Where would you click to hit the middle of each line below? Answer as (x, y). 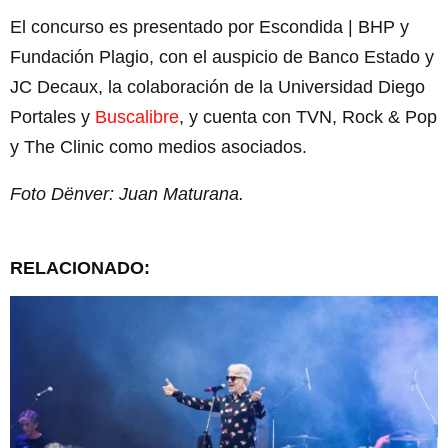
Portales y (52, 116)
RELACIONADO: (80, 267)
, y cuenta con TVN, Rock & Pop (308, 116)
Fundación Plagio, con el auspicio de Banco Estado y (222, 56)
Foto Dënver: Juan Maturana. (127, 193)
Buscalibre (137, 116)
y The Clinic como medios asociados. (158, 146)
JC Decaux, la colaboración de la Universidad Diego (217, 86)
